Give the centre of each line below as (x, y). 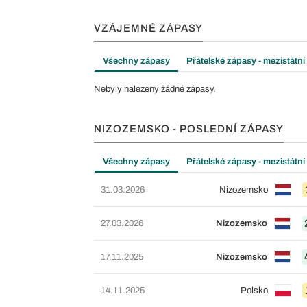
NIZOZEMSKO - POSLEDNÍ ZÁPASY (189, 128)
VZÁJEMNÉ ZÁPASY (148, 28)
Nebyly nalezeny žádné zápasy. (155, 89)
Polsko (254, 290)
